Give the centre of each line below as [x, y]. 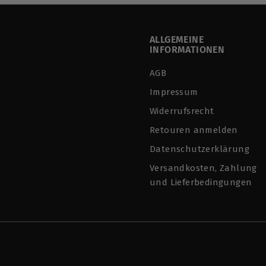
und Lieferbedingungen [201, 182]
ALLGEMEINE [177, 39]
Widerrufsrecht [182, 111]
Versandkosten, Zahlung [203, 168]
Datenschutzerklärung [199, 149]
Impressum [174, 92]
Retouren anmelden [194, 130]
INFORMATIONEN [187, 50]
